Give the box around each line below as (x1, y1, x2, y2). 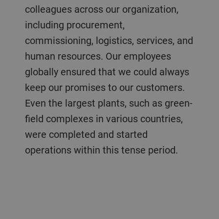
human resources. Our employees (24, 49, 171, 63)
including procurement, (24, 18, 125, 31)
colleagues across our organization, (24, 2, 178, 16)
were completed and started (24, 127, 148, 141)
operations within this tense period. (24, 143, 180, 156)
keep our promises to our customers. (24, 80, 185, 94)
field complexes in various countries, (24, 111, 183, 125)
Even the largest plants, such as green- (24, 96, 193, 109)
